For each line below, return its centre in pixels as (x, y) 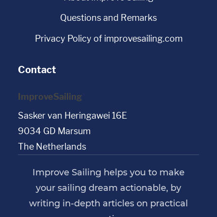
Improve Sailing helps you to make (108, 172)
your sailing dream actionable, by (108, 187)
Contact (37, 70)
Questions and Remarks (108, 18)
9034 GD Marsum (54, 131)
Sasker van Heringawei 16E (73, 115)
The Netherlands (52, 146)
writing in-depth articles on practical (108, 203)
